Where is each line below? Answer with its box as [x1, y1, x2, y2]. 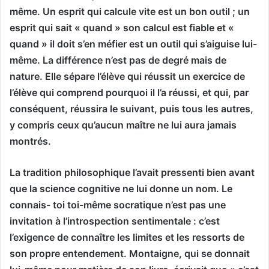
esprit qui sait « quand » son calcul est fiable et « [10, 21, 234, 34]
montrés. [10, 134, 51, 147]
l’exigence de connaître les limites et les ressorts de [10, 231, 244, 243]
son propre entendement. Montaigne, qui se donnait [10, 247, 250, 259]
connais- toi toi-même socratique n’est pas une [10, 198, 226, 211]
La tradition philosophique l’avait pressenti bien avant [10, 166, 255, 178]
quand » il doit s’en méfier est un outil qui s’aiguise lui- [10, 37, 257, 50]
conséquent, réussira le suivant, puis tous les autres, [10, 102, 253, 115]
